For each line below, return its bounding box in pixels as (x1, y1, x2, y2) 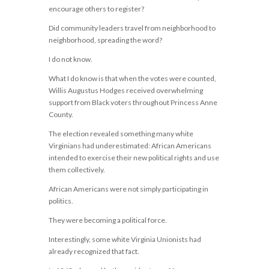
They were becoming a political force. (48, 216, 167, 225)
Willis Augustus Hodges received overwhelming (48, 86, 203, 95)
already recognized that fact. (48, 247, 139, 256)
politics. (48, 196, 73, 205)
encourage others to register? (48, 4, 144, 13)
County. (48, 110, 73, 119)
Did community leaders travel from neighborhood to (48, 23, 216, 32)
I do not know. (48, 55, 92, 64)
